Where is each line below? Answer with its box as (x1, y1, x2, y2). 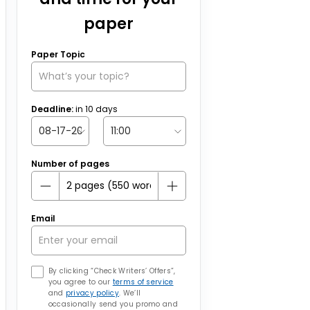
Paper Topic (30, 48, 85, 60)
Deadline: (30, 103, 75, 115)
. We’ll (119, 288, 141, 298)
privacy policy (65, 288, 120, 298)
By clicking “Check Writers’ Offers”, (48, 266, 176, 276)
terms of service (112, 277, 174, 287)
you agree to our (48, 277, 113, 287)
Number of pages (30, 158, 109, 170)
